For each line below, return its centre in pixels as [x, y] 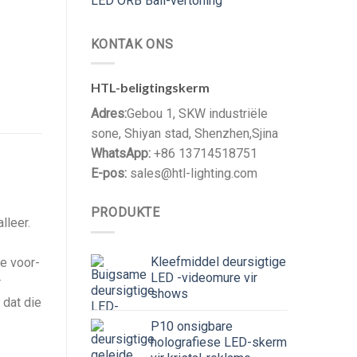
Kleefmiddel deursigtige [218, 261]
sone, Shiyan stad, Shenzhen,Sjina [184, 134]
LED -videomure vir [204, 277]
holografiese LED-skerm [218, 342]
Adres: [108, 114]
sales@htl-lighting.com [193, 174]
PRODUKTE [125, 213]
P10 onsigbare [191, 326]
